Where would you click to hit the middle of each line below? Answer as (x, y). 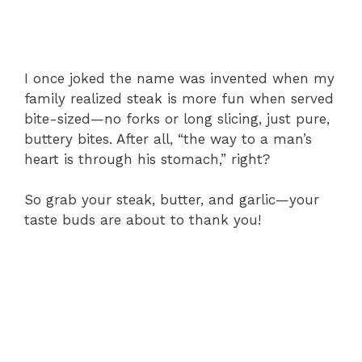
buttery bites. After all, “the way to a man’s (168, 139)
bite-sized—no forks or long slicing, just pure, (177, 118)
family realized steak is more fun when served (179, 98)
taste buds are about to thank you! (143, 220)
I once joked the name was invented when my (179, 78)
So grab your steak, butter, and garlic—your (172, 200)
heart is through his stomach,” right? (147, 159)
